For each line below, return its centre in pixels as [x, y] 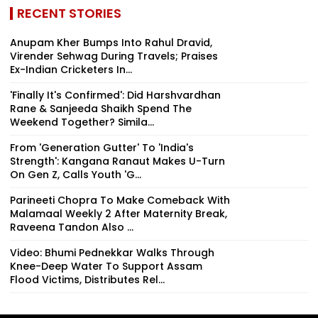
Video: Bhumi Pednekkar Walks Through [112, 252]
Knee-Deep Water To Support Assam [106, 266]
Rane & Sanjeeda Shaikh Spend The [101, 108]
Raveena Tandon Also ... [72, 227]
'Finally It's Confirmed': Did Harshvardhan [115, 95]
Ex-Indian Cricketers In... [71, 69]
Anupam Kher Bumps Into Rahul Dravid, [111, 42]
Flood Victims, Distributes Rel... [87, 279]
